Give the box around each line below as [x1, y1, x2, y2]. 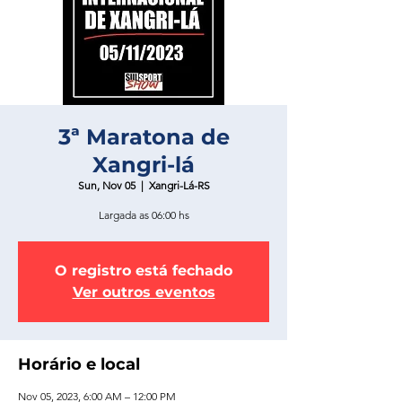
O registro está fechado [55, 261, 232, 279]
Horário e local [18, 354, 140, 374]
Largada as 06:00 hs [98, 207, 189, 222]
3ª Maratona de [57, 123, 230, 150]
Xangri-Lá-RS [148, 178, 210, 192]
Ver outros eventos [72, 283, 215, 301]
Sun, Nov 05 [77, 178, 135, 192]
